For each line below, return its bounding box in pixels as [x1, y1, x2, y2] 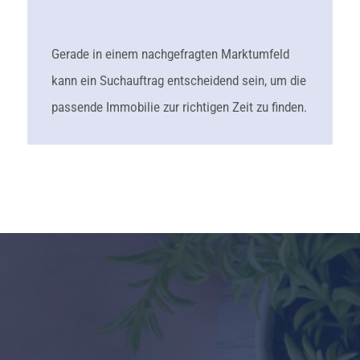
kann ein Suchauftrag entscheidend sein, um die [51, 72, 306, 88]
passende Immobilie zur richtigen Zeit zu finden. [51, 99, 307, 115]
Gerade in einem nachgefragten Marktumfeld [51, 46, 289, 62]
